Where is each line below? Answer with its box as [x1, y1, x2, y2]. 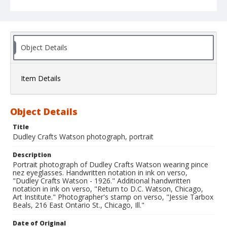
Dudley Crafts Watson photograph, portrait [13, 132, 154, 142]
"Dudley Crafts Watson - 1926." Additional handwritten [13, 176, 191, 186]
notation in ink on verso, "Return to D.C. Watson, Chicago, [13, 184, 203, 194]
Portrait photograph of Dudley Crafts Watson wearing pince [13, 160, 208, 170]
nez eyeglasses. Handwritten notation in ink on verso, [13, 168, 187, 178]
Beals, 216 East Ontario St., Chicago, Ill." [13, 200, 144, 210]
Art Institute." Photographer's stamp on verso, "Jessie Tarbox [13, 192, 213, 202]
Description [13, 150, 51, 160]
